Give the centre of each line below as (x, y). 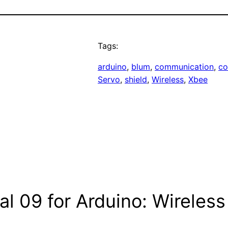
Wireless (168, 80)
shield (136, 80)
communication (184, 67)
